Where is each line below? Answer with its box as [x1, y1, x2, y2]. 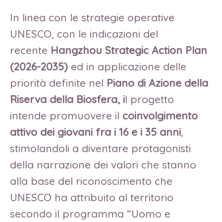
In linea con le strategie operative [10, 10, 174, 24]
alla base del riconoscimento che [10, 174, 172, 187]
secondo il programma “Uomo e [10, 207, 170, 220]
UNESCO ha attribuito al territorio [10, 190, 173, 204]
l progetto [125, 92, 174, 106]
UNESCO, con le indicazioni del [10, 27, 158, 40]
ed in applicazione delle [71, 59, 186, 73]
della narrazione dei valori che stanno [10, 158, 196, 171]
